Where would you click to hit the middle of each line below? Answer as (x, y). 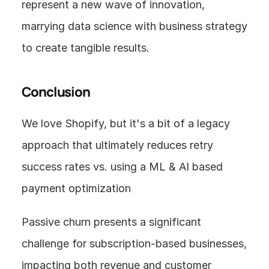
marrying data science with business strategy (134, 26)
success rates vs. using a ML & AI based (122, 167)
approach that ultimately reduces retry (117, 145)
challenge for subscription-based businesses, (134, 244)
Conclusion (56, 92)
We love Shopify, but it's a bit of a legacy (126, 124)
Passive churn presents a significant (111, 222)
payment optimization (76, 189)
